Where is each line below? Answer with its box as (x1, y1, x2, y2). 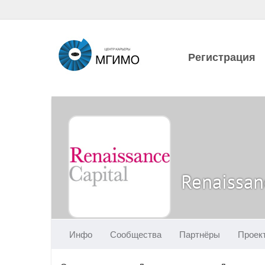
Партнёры (179, 228, 220, 240)
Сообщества (110, 228, 161, 240)
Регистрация (188, 50, 256, 64)
